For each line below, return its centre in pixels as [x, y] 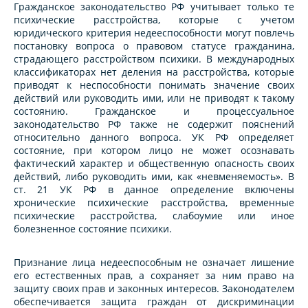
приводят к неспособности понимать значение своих [154, 85]
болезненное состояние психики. [93, 229]
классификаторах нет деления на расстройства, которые [154, 72]
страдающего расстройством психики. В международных [154, 59]
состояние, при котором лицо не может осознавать [154, 151]
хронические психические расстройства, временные [154, 203]
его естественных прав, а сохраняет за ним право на [154, 276]
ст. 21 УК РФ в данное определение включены [154, 190]
